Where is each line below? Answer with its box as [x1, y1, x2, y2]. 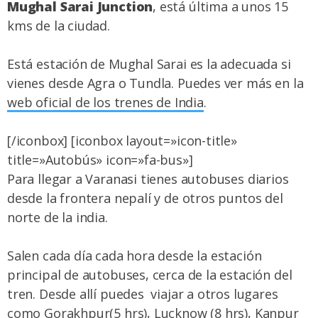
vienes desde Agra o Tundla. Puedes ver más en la [7, 75, 304, 92]
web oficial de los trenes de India [7, 94, 204, 111]
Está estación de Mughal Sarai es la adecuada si [7, 55, 291, 73]
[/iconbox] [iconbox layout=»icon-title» [7, 132, 237, 150]
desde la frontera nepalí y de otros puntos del [7, 190, 283, 207]
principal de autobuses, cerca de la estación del [7, 266, 292, 284]
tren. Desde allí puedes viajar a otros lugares [7, 285, 278, 303]
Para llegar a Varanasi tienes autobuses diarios [7, 170, 289, 188]
